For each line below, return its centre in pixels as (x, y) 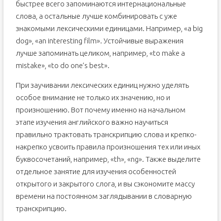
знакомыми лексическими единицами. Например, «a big (109, 28)
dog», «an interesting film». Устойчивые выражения (99, 41)
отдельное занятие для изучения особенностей (96, 171)
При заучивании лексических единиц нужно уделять (102, 85)
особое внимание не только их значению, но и (93, 97)
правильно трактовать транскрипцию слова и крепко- (106, 134)
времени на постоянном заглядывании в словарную (104, 196)
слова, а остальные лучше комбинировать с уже (96, 16)
